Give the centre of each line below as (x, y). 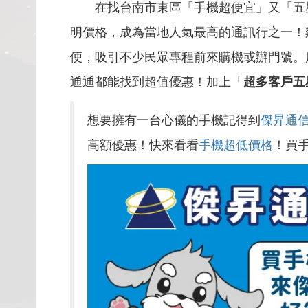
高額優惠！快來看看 (143, 145)
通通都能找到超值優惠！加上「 (157, 81)
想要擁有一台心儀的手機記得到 (174, 120)
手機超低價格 (236, 145)
